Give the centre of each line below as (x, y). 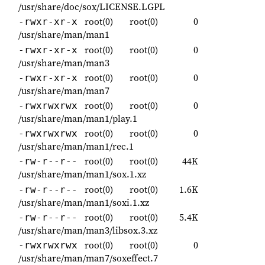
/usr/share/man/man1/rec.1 (76, 146)
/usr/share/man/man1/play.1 (78, 119)
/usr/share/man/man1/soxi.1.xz (84, 202)
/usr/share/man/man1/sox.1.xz (82, 174)
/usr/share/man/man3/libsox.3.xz (88, 230)
